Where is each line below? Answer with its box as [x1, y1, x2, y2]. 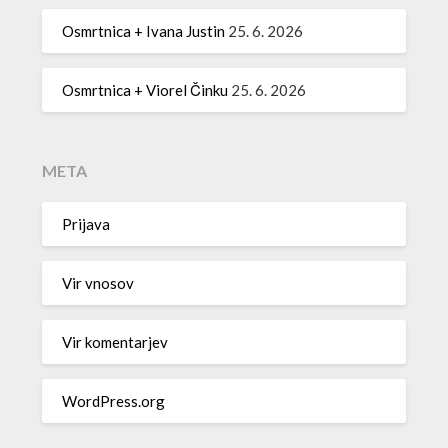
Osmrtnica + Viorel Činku [62, 80, 229, 99]
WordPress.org [62, 391, 166, 410]
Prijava [62, 214, 111, 233]
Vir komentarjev [62, 332, 169, 351]
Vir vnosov [62, 273, 135, 292]
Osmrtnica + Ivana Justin [62, 21, 226, 40]
